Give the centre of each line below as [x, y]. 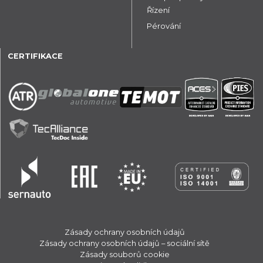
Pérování [164, 26]
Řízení [158, 10]
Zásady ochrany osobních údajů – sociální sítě [124, 244]
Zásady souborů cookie [124, 255]
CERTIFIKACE [35, 56]
